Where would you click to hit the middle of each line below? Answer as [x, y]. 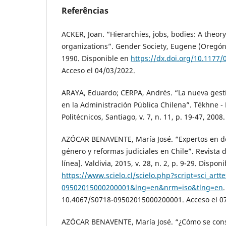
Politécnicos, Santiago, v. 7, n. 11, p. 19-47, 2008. [143, 117]
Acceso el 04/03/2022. [98, 71]
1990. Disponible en [96, 59]
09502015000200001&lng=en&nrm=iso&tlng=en [142, 188]
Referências [85, 11]
